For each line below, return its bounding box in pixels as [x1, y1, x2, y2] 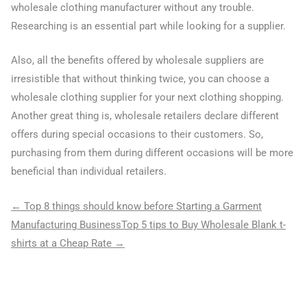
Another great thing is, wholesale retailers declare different [11, 110, 279, 123]
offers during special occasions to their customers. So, [11, 128, 263, 141]
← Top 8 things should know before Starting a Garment [11, 199, 262, 212]
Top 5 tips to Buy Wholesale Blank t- [121, 218, 286, 231]
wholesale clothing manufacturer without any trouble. [11, 1, 254, 14]
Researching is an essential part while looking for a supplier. [11, 20, 286, 33]
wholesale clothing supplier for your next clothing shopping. [11, 91, 284, 104]
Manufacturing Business [11, 218, 121, 231]
